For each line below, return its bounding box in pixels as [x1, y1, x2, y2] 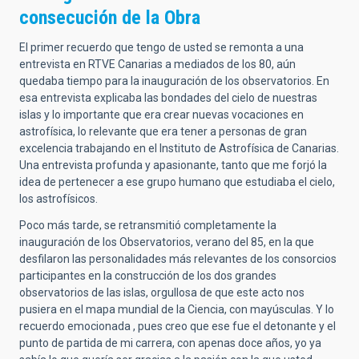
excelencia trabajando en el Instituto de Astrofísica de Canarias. [19, 142, 339, 155]
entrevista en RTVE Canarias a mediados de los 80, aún [19, 58, 296, 71]
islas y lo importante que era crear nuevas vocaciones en [19, 108, 304, 122]
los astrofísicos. [19, 192, 98, 206]
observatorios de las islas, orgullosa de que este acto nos [19, 286, 305, 300]
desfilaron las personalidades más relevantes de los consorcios [19, 252, 337, 266]
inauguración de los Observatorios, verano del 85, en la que [19, 236, 314, 249]
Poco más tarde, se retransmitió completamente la [19, 219, 276, 232]
